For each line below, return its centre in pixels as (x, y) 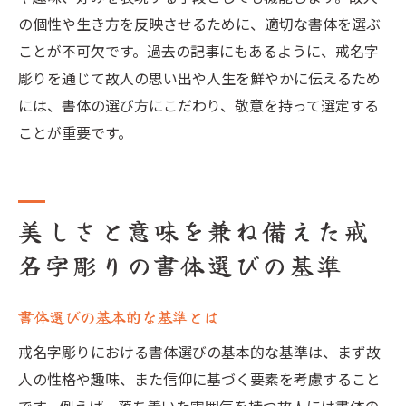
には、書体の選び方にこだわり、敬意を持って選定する (198, 105)
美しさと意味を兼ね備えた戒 (194, 231)
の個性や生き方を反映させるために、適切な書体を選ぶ (199, 24)
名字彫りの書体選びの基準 (181, 265)
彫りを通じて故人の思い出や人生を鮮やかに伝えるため (199, 78)
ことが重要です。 (75, 132)
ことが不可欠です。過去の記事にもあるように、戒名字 (198, 51)
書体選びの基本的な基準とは (118, 317)
